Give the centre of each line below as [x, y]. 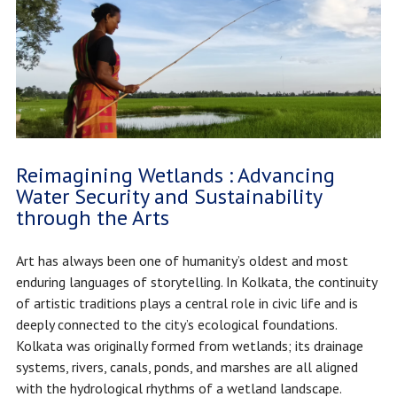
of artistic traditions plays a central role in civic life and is [187, 303]
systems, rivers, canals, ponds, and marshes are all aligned [187, 366]
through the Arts [92, 217]
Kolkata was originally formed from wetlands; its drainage [189, 345]
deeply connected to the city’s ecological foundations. [176, 324]
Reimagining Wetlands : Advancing [175, 175]
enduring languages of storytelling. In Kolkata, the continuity [196, 281]
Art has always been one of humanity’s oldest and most [182, 260]
